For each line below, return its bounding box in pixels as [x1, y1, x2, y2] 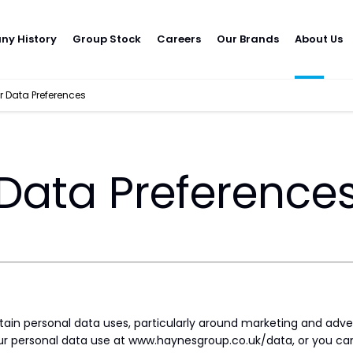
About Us [295, 32, 343, 47]
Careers [157, 32, 201, 47]
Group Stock [72, 32, 141, 47]
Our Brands [217, 32, 279, 47]
